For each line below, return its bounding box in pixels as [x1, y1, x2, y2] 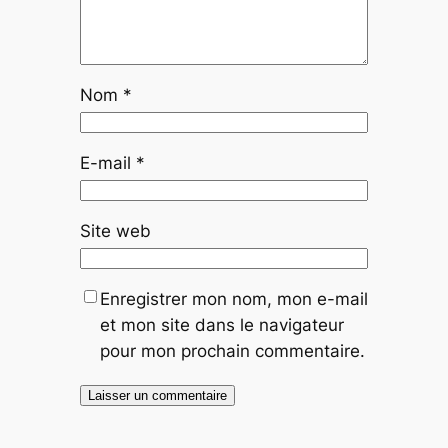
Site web [79, 220, 151, 241]
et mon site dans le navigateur [99, 314, 344, 335]
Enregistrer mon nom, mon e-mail [99, 288, 368, 309]
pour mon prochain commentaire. [99, 340, 365, 361]
